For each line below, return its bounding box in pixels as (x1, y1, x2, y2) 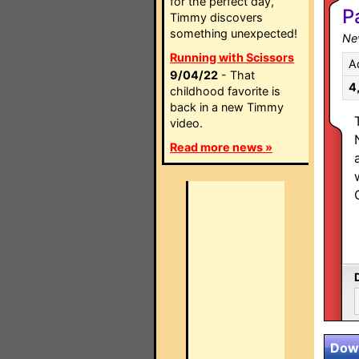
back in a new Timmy (170, 100, 284, 114)
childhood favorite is (170, 84, 280, 98)
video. (170, 116, 203, 130)
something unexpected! (170, 26, 297, 40)
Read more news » (170, 140, 272, 154)
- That (218, 68, 255, 82)
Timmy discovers (170, 10, 263, 24)
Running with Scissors (170, 50, 294, 64)
